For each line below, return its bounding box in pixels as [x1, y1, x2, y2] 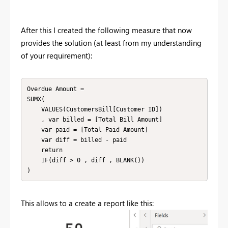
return [26, 146, 41, 154]
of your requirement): [21, 50, 92, 61]
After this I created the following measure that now [21, 25, 192, 36]
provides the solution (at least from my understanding [21, 38, 202, 48]
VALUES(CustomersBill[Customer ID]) [26, 105, 41, 113]
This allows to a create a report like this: [21, 198, 154, 209]
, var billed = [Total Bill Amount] [26, 116, 41, 123]
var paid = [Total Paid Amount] [26, 126, 41, 133]
